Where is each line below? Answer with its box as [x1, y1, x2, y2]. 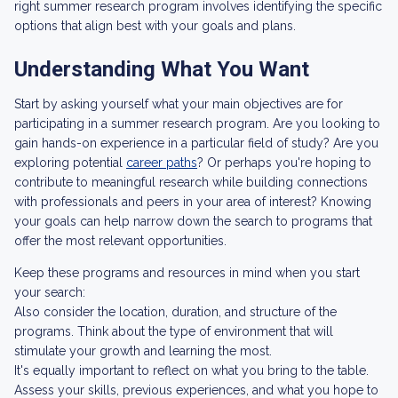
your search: [14, 285, 85, 299]
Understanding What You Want [14, 57, 309, 82]
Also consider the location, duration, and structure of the [14, 305, 337, 319]
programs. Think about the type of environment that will [14, 324, 333, 338]
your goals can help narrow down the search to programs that [14, 214, 372, 228]
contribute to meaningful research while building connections [14, 175, 368, 189]
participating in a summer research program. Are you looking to [14, 116, 380, 131]
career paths [126, 155, 197, 170]
